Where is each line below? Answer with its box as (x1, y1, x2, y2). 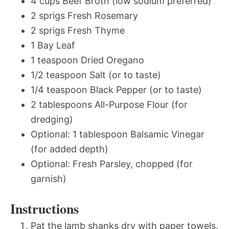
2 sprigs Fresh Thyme (31, 25, 125, 36)
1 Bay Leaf (31, 40, 75, 51)
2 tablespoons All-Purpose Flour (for (31, 99, 188, 110)
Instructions (10, 199, 79, 219)
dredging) (31, 114, 73, 125)
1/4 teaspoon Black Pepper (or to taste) (31, 84, 202, 96)
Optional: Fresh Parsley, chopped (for (31, 158, 193, 170)
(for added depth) (31, 144, 108, 155)
